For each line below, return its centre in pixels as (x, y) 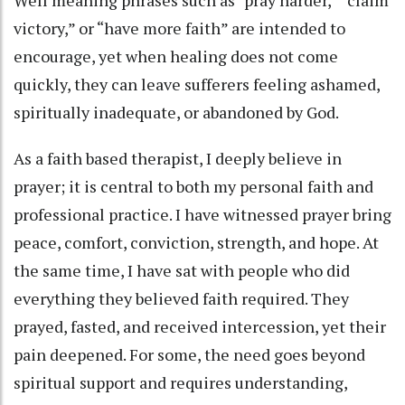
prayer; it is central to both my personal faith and (193, 187)
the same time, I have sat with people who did (182, 271)
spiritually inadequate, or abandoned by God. (176, 113)
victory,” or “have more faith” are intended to (179, 28)
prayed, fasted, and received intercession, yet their (200, 327)
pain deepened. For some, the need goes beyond (189, 355)
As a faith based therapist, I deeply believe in (178, 159)
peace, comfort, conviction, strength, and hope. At (196, 243)
